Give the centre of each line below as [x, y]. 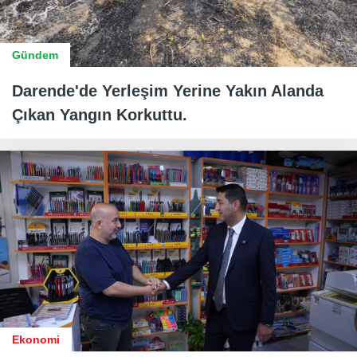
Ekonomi [36, 340]
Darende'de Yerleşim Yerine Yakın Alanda [168, 91]
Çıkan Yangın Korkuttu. [100, 115]
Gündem [35, 55]
